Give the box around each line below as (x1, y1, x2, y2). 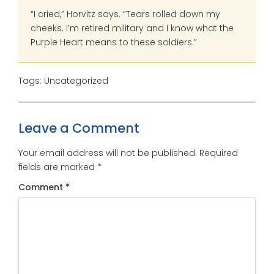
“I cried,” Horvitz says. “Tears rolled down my (31, 8, 220, 20)
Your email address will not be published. (18, 146, 197, 159)
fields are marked (18, 160, 97, 173)
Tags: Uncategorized (18, 74, 108, 87)
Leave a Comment (18, 119, 139, 137)
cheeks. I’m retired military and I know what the (31, 22, 234, 34)
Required (199, 146, 238, 159)
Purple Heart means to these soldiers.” (31, 36, 197, 48)
